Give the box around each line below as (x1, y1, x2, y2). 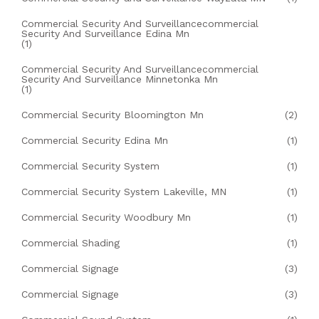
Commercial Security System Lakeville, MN (21, 185, 226, 197)
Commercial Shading (21, 236, 120, 249)
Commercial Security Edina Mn (21, 134, 168, 146)
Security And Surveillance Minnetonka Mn (21, 73, 218, 85)
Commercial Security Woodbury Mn (21, 211, 191, 223)
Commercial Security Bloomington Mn (21, 108, 204, 120)
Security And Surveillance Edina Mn (21, 27, 189, 39)
